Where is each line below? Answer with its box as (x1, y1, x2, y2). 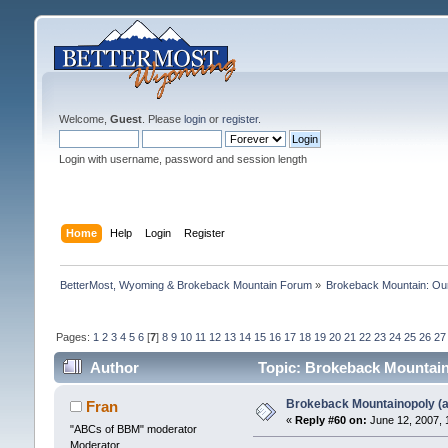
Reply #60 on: (294, 414, 367, 427)
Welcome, (58, 113, 110, 125)
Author (90, 359, 140, 377)
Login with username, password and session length (58, 153, 307, 165)
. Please (141, 113, 184, 125)
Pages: (55, 330, 93, 343)
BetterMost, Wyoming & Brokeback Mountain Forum (59, 278, 312, 291)
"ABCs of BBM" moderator (69, 423, 197, 436)
